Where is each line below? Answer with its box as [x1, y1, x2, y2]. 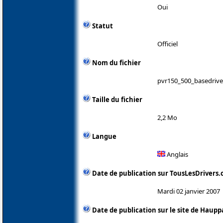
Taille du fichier [92, 95, 142, 104]
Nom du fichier [92, 58, 141, 67]
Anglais [165, 149, 188, 159]
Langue [92, 131, 116, 141]
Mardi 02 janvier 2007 [157, 186, 220, 196]
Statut [92, 21, 113, 30]
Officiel [157, 39, 178, 48]
